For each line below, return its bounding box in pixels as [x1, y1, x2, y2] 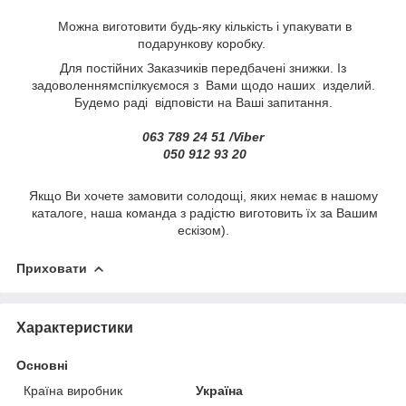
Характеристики [16, 319, 133, 335]
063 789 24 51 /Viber [142, 129, 264, 144]
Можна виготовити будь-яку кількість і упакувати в [54, 18, 352, 34]
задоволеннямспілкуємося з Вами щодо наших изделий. [31, 77, 375, 92]
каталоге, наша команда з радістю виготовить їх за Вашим [28, 205, 378, 220]
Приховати [16, 260, 87, 275]
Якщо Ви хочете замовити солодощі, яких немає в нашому [28, 188, 378, 203]
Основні [16, 357, 68, 372]
